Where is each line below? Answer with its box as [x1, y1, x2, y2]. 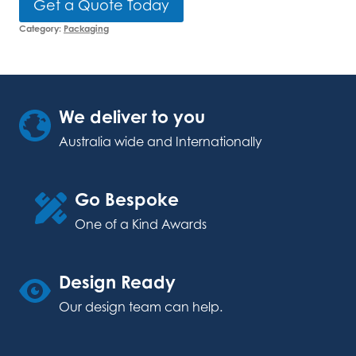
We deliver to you [59, 106, 205, 128]
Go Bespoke [75, 188, 179, 211]
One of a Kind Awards [75, 216, 207, 233]
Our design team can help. [59, 299, 222, 315]
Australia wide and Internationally [59, 133, 262, 150]
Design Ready [59, 271, 176, 293]
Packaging [64, 23, 109, 35]
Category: [19, 23, 64, 35]
